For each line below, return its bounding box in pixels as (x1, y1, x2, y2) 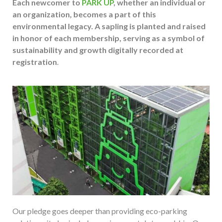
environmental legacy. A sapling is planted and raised (12, 21, 206, 31)
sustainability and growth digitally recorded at (12, 45, 183, 55)
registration (12, 57, 57, 66)
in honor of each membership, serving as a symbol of (12, 33, 205, 43)
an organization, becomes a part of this (12, 9, 156, 19)
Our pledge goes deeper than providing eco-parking (12, 206, 187, 216)
